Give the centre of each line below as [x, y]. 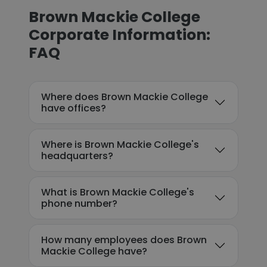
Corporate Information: [119, 35]
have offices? [74, 108]
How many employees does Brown [124, 240]
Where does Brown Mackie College [125, 97]
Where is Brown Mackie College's [120, 145]
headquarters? [77, 156]
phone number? [79, 204]
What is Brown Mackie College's [118, 192]
